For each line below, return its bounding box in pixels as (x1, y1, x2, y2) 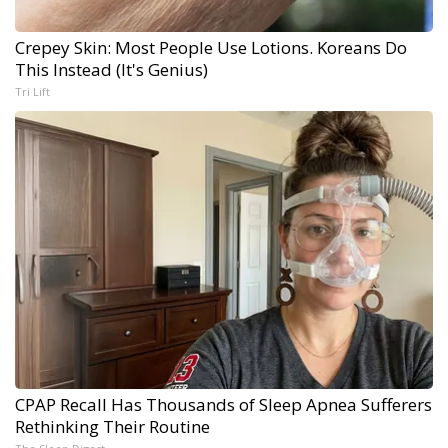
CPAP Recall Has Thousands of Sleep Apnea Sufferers (15, 392, 432, 416)
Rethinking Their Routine (15, 414, 210, 438)
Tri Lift (15, 83, 50, 99)
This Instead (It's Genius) (15, 57, 208, 81)
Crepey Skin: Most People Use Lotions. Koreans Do (15, 35, 407, 59)
